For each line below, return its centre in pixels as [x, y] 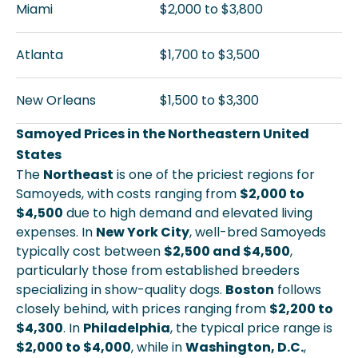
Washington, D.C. [245, 347]
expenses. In [56, 232]
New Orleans [56, 100]
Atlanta [40, 55]
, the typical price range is [251, 328]
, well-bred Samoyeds [258, 232]
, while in [158, 347]
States [39, 155]
